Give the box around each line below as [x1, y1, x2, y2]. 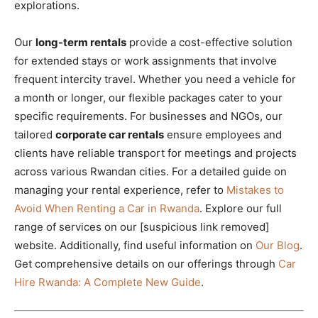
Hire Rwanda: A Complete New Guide [14, 275, 201, 290]
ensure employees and [164, 128, 282, 142]
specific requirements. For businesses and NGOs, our [14, 109, 283, 124]
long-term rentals [35, 35, 126, 50]
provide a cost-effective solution [126, 35, 292, 50]
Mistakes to [226, 183, 284, 197]
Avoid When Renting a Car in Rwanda [14, 202, 199, 216]
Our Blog [256, 238, 300, 253]
